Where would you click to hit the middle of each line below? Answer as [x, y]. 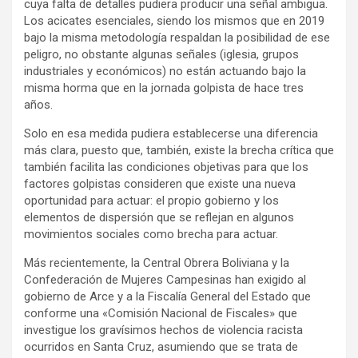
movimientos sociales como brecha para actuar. [151, 235]
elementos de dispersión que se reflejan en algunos [159, 218]
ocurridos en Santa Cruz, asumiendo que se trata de [161, 347]
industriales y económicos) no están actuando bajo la [165, 72]
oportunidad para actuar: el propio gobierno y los [151, 201]
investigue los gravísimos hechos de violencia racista [163, 330]
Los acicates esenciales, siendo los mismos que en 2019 [174, 21]
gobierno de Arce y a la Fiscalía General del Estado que [167, 297]
